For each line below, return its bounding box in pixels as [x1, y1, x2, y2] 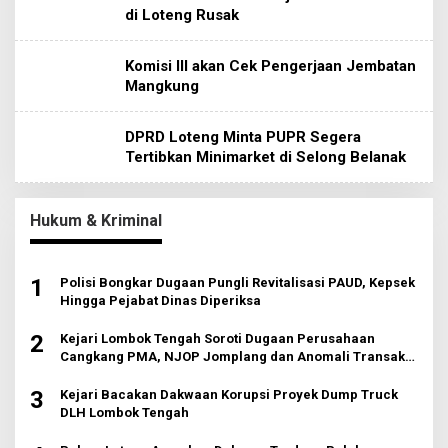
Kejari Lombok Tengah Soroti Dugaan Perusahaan [60, 331, 375, 346]
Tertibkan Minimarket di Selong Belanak [125, 148, 406, 166]
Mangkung [125, 77, 199, 95]
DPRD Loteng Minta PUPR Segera [125, 128, 361, 146]
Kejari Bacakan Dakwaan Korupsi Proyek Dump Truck [60, 387, 398, 402]
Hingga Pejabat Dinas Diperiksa [60, 293, 261, 308]
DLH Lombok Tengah [60, 405, 189, 420]
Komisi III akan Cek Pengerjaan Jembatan [125, 57, 416, 75]
